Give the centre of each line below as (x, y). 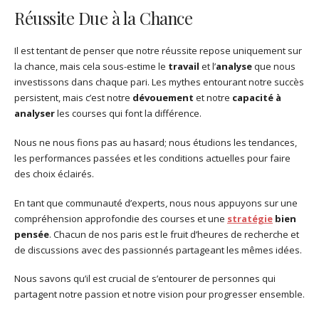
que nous (274, 67)
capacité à (257, 98)
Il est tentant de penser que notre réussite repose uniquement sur (158, 51)
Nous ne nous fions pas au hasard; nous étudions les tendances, (156, 142)
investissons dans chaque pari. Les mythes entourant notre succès (159, 82)
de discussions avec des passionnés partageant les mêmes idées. (158, 250)
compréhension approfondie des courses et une (121, 218)
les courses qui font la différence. (128, 114)
